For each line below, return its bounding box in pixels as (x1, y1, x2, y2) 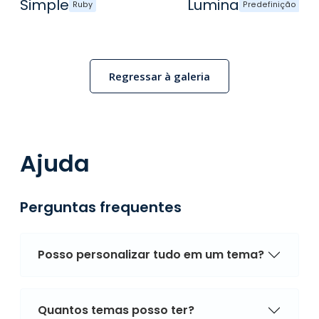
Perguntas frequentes (20, 197, 182, 217)
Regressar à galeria (109, 69, 210, 84)
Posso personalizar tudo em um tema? (38, 246, 264, 263)
